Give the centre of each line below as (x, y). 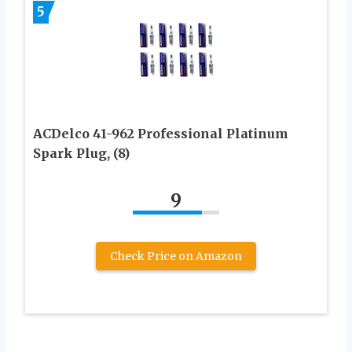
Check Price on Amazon (176, 256)
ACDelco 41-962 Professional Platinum (161, 133)
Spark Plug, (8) (81, 153)
